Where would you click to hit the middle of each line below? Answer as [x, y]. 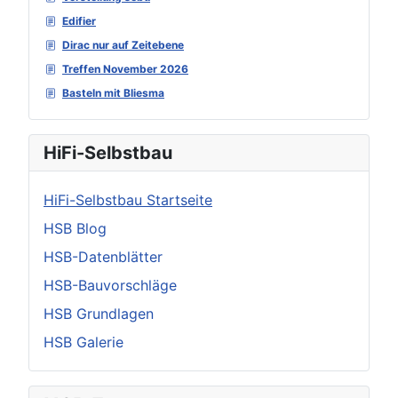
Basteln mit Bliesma [113, 93]
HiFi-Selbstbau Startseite [128, 200]
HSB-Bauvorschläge [110, 285]
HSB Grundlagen [99, 314]
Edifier [79, 21]
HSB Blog [75, 228]
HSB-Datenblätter [103, 257]
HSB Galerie [84, 342]
